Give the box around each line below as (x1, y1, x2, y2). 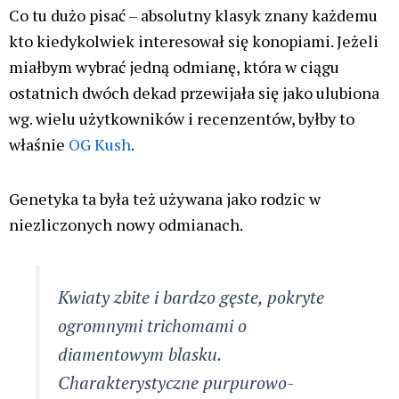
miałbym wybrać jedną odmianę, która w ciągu (9, 56, 339, 78)
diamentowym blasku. (57, 342, 221, 367)
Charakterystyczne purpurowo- (57, 370, 294, 395)
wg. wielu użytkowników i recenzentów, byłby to (9, 108, 354, 130)
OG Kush (69, 134, 131, 156)
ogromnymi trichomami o (57, 313, 247, 338)
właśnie (9, 134, 69, 156)
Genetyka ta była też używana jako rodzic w (9, 187, 321, 209)
